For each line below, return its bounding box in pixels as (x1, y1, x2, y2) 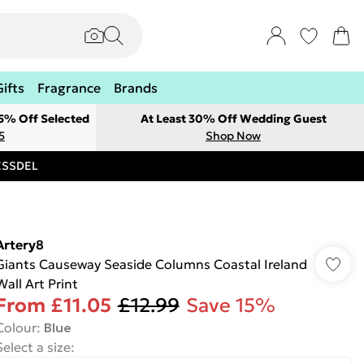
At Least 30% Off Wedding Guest (140, 111, 327, 126)
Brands (114, 80, 158, 96)
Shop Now (206, 128, 261, 143)
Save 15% (185, 293, 275, 318)
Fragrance (37, 80, 101, 96)
